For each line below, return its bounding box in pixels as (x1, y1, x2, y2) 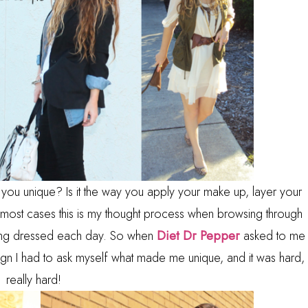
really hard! (6, 271, 61, 289)
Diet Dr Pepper (157, 227, 240, 245)
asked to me (240, 227, 305, 245)
